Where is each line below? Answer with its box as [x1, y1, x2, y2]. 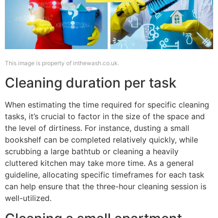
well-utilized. [5, 193, 52, 203]
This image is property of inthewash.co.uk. [5, 59, 119, 67]
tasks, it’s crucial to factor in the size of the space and [5, 111, 205, 121]
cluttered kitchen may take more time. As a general [5, 158, 194, 168]
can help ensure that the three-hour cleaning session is [5, 181, 206, 191]
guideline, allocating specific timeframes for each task [5, 169, 204, 180]
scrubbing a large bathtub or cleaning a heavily [5, 146, 179, 156]
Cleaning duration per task [5, 74, 177, 91]
